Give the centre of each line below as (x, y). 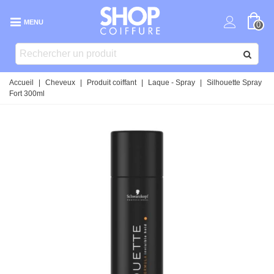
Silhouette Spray (234, 83)
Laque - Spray (172, 83)
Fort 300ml (27, 94)
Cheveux (60, 83)
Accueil (21, 83)
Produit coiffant (112, 83)
